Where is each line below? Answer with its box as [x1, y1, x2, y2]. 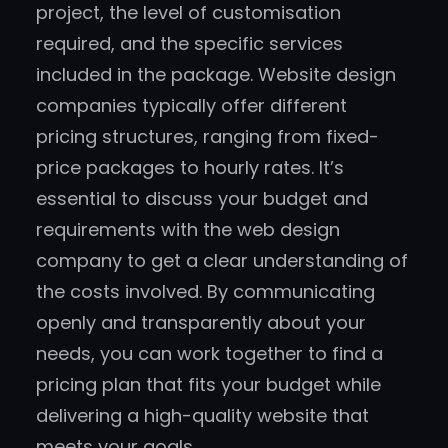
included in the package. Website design [36, 62, 396, 88]
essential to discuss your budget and [36, 186, 368, 212]
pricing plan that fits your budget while [36, 372, 381, 398]
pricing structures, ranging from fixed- [36, 124, 379, 150]
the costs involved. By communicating [36, 279, 375, 305]
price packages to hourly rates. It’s [36, 155, 344, 181]
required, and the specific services [36, 31, 343, 57]
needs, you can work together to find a [36, 341, 383, 367]
